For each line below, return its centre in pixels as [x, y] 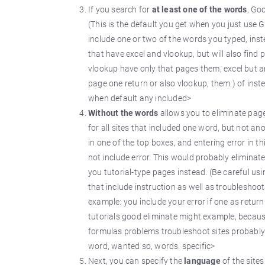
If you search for [120, 9]
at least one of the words [199, 9]
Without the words [124, 113]
